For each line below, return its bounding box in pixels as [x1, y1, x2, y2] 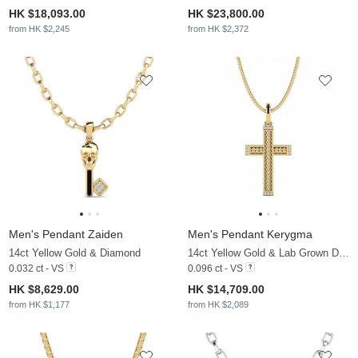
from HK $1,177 [9, 300, 70, 310]
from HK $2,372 [188, 24, 249, 34]
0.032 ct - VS [9, 263, 64, 275]
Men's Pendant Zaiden [9, 228, 123, 241]
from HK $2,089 [188, 300, 249, 310]
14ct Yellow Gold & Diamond [9, 247, 141, 260]
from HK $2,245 [9, 24, 70, 34]
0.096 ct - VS [188, 263, 243, 275]
